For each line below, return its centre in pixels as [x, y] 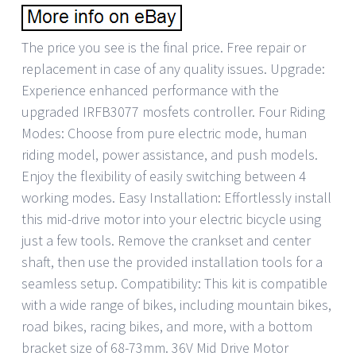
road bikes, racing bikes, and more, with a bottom [167, 326]
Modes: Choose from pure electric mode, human [164, 133]
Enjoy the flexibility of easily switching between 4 [164, 176]
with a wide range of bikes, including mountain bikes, [176, 304]
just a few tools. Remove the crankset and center [166, 240]
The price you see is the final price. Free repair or [164, 47]
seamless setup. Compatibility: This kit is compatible [174, 283]
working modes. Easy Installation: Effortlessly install [176, 197]
